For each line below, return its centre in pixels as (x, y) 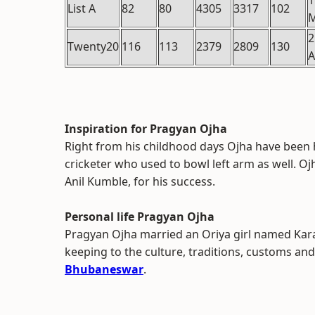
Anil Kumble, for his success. (140, 181)
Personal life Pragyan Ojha (140, 217)
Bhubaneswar (104, 269)
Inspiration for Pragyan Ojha (146, 129)
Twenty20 (93, 46)
